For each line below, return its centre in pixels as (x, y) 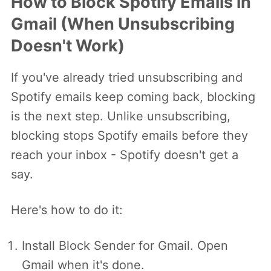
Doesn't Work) (68, 46)
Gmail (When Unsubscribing (123, 24)
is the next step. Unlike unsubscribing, (121, 116)
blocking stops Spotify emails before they (129, 136)
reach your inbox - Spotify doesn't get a (125, 155)
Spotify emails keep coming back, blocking (133, 97)
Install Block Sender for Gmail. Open (125, 246)
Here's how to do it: (67, 210)
